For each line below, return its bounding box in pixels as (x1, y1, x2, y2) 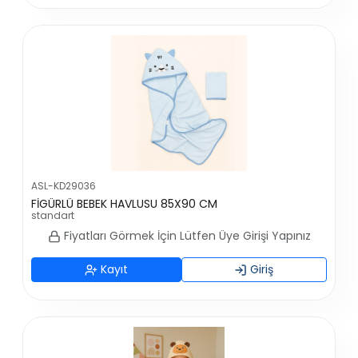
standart (31, 209, 75, 222)
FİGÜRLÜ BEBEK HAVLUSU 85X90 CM (31, 196, 218, 212)
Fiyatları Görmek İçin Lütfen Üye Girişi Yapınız (60, 228, 311, 244)
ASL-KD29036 (31, 179, 97, 193)
